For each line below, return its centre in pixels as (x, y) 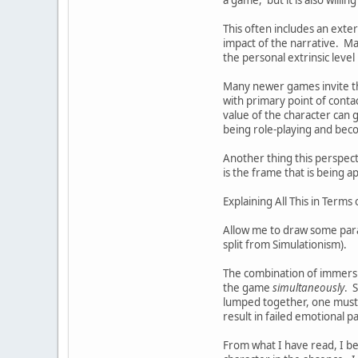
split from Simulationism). (285, 244)
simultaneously (308, 287)
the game (248, 287)
